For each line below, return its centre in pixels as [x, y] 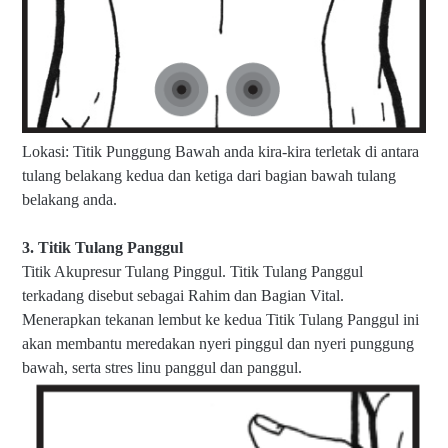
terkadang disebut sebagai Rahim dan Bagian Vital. [183, 296]
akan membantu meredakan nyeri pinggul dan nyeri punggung [218, 344]
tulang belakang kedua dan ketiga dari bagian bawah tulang [209, 176]
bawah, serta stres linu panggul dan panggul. [162, 368]
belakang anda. [69, 200]
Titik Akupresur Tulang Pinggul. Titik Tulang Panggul [192, 272]
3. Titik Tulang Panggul [102, 248]
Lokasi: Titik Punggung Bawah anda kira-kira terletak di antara [220, 152]
